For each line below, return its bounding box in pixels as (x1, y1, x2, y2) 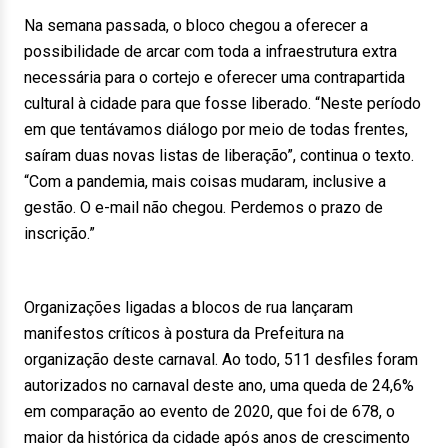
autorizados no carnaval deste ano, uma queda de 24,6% (24, 376, 414, 395)
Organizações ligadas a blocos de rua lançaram (24, 298, 353, 317)
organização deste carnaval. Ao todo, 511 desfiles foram (24, 350, 418, 369)
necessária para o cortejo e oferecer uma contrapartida (24, 68, 405, 87)
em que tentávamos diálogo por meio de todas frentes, (24, 120, 408, 139)
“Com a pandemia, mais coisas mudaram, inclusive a (24, 172, 386, 191)
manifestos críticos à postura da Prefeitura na (24, 324, 344, 343)
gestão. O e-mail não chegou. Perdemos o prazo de (24, 198, 383, 217)
